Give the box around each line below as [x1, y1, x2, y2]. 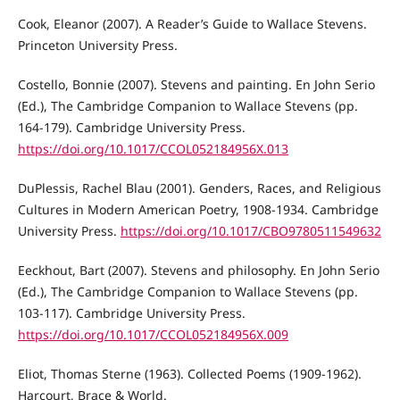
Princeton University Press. [17, 36, 178, 54]
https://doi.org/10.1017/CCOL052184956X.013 [17, 139, 288, 157]
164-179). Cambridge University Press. [17, 118, 246, 136]
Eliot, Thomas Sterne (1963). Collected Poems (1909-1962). [17, 364, 362, 382]
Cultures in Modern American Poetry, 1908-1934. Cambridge [17, 200, 379, 218]
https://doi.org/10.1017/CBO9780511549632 [120, 221, 381, 239]
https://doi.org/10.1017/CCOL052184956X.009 [17, 325, 288, 343]
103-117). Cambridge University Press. [17, 304, 246, 321]
